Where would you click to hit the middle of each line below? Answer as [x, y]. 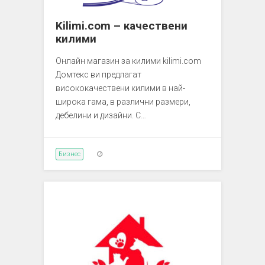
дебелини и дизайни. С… [101, 115]
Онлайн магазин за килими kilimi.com [128, 61]
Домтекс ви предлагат [98, 74]
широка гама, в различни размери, [123, 101]
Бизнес [70, 154]
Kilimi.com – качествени [122, 25]
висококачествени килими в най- [120, 88]
